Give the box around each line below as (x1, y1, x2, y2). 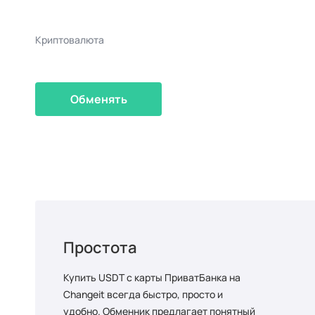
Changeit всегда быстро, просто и (63, 288, 223, 301)
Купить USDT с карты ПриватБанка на (63, 271, 240, 284)
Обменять (70, 91, 127, 107)
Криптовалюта (35, 33, 104, 46)
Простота (63, 237, 137, 258)
